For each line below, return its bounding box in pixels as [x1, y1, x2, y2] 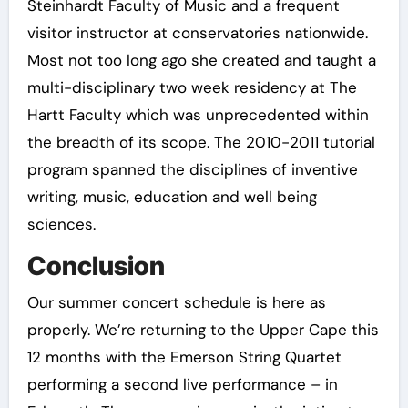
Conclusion [26, 250, 165, 282]
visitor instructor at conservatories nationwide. [26, 23, 368, 44]
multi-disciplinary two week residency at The [26, 77, 357, 98]
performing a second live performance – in [26, 373, 338, 394]
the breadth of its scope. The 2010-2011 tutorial [26, 132, 375, 153]
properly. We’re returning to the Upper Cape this [26, 319, 379, 340]
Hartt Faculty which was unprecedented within [26, 105, 369, 126]
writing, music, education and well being [26, 187, 317, 208]
